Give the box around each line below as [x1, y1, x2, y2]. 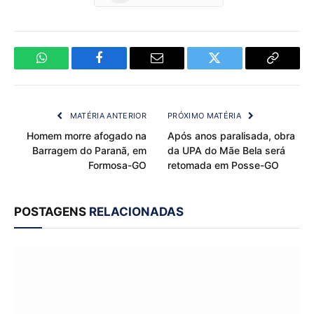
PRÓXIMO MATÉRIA [168, 110, 244, 121]
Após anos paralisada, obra [168, 129, 295, 142]
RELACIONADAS [89, 204, 184, 219]
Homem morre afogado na [27, 129, 146, 142]
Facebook [98, 62, 148, 75]
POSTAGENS [14, 204, 89, 219]
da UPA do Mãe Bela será [168, 144, 285, 156]
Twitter [213, 62, 250, 75]
